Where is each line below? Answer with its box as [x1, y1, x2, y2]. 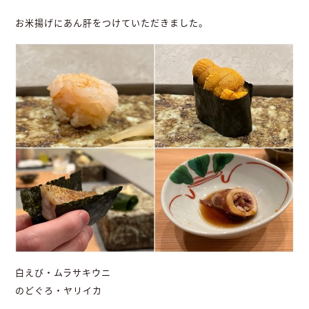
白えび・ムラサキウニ [15, 266, 112, 279]
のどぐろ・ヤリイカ [15, 284, 103, 297]
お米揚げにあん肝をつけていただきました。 [15, 17, 209, 30]
